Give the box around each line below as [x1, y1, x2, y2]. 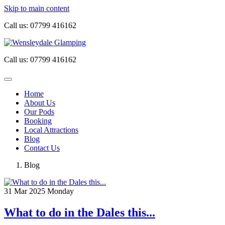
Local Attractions [24, 126, 78, 134]
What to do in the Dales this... [4, 205, 155, 219]
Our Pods [24, 107, 54, 116]
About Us [24, 98, 55, 107]
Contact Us [24, 144, 60, 152]
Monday [47, 187, 74, 195]
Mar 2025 [14, 187, 45, 195]
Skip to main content [4, 4, 69, 13]
